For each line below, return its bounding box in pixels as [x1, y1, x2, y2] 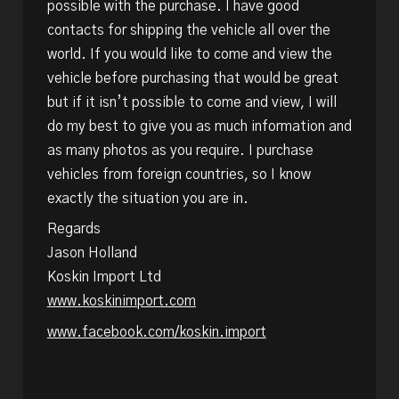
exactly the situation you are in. [46, 191, 248, 206]
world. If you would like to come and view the [46, 47, 332, 61]
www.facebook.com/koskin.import [46, 326, 266, 340]
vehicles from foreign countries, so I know [46, 167, 311, 182]
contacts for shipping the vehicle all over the [46, 23, 330, 37]
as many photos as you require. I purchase [46, 143, 313, 158]
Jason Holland [46, 247, 137, 261]
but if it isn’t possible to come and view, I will [46, 95, 337, 110]
